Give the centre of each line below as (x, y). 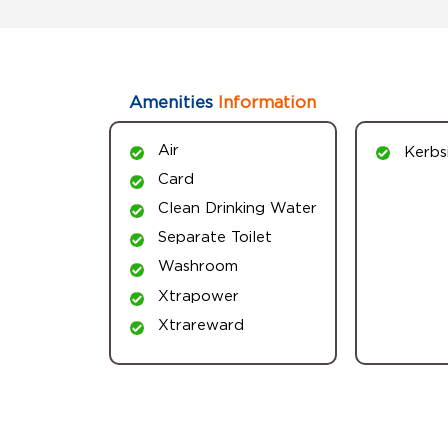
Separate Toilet (214, 236)
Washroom (197, 265)
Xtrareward (200, 323)
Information (264, 101)
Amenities (171, 101)
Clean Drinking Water (237, 207)
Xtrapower (198, 294)
